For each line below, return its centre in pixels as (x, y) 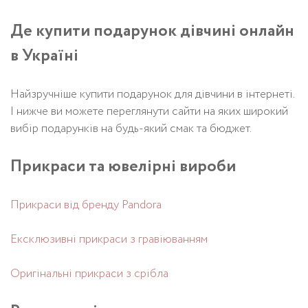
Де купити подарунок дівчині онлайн (152, 31)
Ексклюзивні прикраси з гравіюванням (109, 239)
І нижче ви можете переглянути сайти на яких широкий (149, 111)
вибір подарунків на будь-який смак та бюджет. (131, 129)
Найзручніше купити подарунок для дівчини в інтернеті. (152, 94)
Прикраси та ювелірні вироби (123, 166)
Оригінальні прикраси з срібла (89, 274)
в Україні (44, 56)
